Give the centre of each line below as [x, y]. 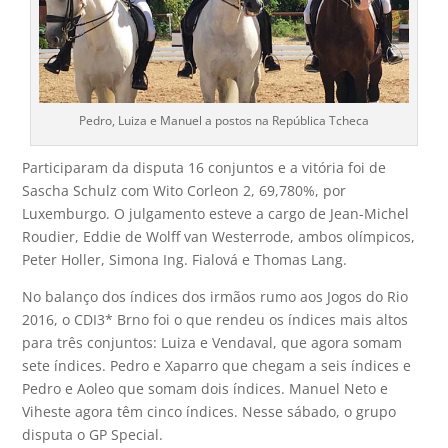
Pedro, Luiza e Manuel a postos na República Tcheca [223, 121]
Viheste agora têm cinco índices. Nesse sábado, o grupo [209, 412]
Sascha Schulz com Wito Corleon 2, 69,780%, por [184, 191]
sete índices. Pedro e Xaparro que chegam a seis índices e [217, 366]
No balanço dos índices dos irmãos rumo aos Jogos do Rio [215, 297]
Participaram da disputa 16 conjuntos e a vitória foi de [204, 168]
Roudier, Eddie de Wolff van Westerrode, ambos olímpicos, [219, 237]
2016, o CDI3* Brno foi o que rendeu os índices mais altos [215, 320]
